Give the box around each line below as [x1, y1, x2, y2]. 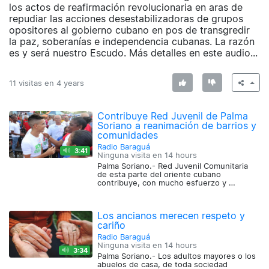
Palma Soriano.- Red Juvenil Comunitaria [97, 162, 249, 171]
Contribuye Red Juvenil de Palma [97, 110, 249, 122]
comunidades [97, 129, 159, 142]
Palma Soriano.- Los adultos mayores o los [97, 252, 256, 261]
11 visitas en [9, 78, 56, 88]
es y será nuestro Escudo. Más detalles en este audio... [9, 47, 258, 59]
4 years [56, 78, 84, 88]
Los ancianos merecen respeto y [97, 210, 246, 222]
